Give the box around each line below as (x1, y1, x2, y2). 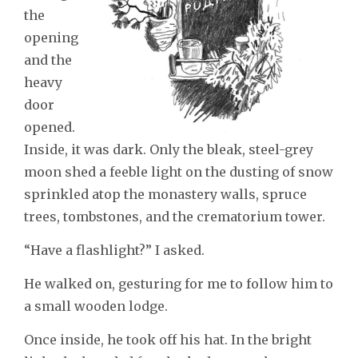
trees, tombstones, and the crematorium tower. (24, 209, 325, 225)
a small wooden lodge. (24, 298, 168, 315)
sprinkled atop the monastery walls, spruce (24, 186, 307, 203)
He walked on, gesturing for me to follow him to (24, 276, 333, 292)
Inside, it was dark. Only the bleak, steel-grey (24, 141, 313, 158)
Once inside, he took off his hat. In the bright (24, 332, 312, 348)
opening (24, 30, 78, 46)
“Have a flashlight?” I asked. (24, 242, 205, 259)
